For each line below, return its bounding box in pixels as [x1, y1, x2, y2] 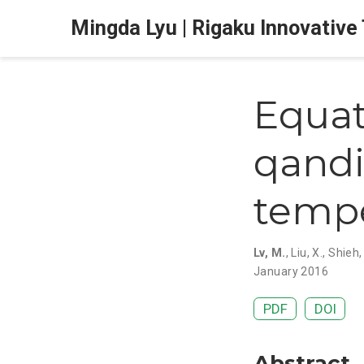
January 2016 [253, 264, 329, 278]
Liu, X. [291, 245, 323, 259]
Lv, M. [253, 245, 286, 259]
